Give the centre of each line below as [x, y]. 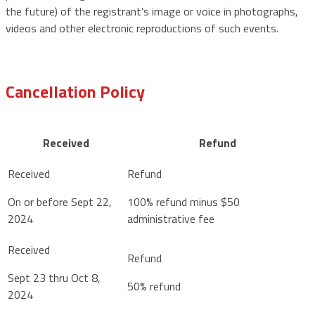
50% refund [154, 286]
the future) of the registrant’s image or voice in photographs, [152, 11]
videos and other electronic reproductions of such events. [143, 28]
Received [66, 142]
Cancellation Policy [75, 91]
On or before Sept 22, [60, 201]
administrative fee [171, 218]
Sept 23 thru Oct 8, [54, 277]
